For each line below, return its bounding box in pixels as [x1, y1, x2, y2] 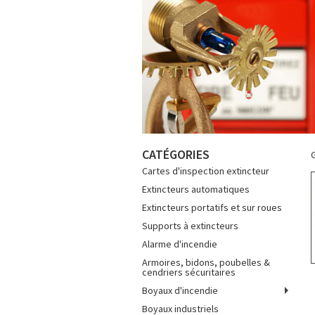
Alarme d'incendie [142, 238, 217, 250]
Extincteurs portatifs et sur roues [142, 201, 282, 214]
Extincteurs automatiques [142, 183, 250, 195]
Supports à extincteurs [142, 219, 238, 232]
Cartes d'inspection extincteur [142, 165, 269, 177]
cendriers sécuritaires [142, 266, 236, 278]
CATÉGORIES [142, 146, 210, 162]
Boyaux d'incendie [142, 284, 218, 297]
